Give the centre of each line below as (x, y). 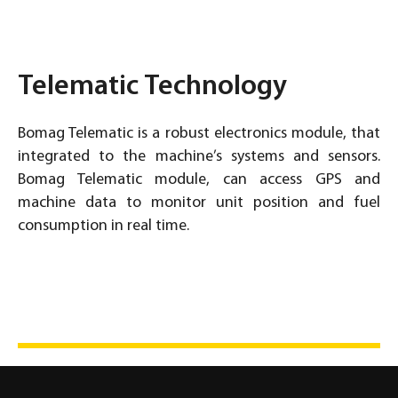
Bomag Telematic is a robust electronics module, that (199, 133)
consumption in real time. (103, 226)
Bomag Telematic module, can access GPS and (199, 179)
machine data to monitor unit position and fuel (199, 203)
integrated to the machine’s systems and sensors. (199, 156)
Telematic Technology (152, 87)
